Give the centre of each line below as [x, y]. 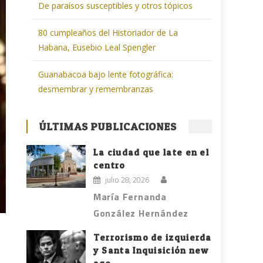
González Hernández [141, 213]
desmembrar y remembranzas [96, 89]
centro [109, 166]
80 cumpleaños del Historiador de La [108, 33]
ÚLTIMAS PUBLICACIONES [108, 127]
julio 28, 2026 [127, 180]
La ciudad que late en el [151, 153]
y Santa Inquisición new [151, 251]
